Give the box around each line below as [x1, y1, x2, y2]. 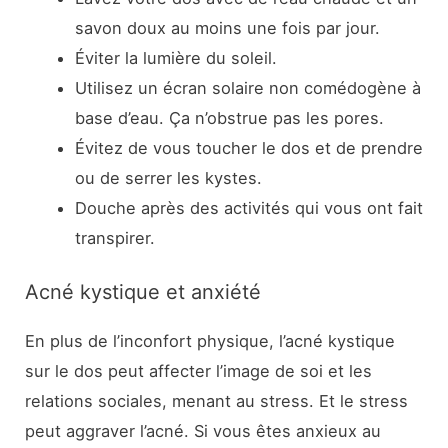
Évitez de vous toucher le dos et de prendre [74, 138, 423, 159]
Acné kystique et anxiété [25, 280, 262, 305]
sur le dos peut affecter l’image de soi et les [25, 361, 373, 382]
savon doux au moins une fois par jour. [74, 18, 380, 39]
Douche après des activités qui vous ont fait [74, 198, 423, 219]
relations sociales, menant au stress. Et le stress [25, 391, 409, 412]
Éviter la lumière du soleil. [74, 48, 277, 69]
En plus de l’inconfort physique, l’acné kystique [25, 331, 396, 352]
